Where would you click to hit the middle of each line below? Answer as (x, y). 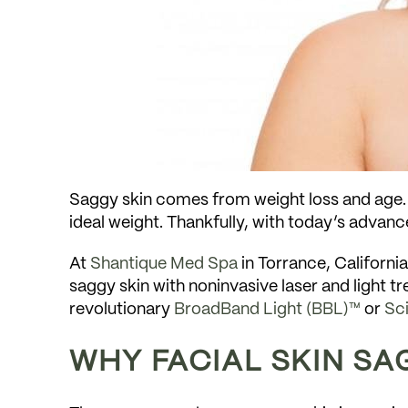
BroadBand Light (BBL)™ (268, 309)
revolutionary (122, 309)
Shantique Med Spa (164, 264)
